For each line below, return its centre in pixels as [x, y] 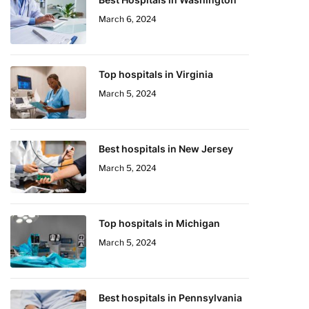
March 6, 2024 [128, 19]
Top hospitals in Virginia [156, 74]
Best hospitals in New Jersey [166, 149]
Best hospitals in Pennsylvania [170, 298]
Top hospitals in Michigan [159, 223]
